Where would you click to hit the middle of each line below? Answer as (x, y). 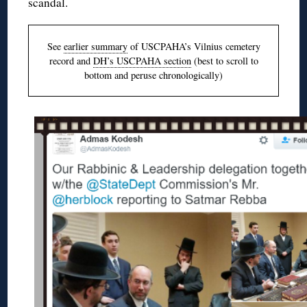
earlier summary (95, 46)
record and (71, 60)
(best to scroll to (224, 60)
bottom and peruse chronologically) (153, 75)
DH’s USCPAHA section (142, 60)
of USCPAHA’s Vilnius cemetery (194, 46)
